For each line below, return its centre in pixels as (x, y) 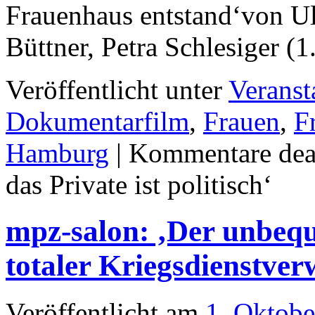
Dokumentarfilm (97, 121)
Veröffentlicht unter (114, 89)
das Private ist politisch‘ (139, 184)
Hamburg (57, 153)
